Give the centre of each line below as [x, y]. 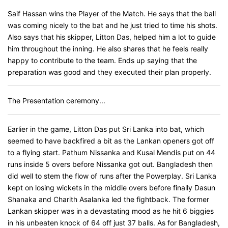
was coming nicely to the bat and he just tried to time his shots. [112, 25]
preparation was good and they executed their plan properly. [109, 72]
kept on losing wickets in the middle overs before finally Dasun [111, 188]
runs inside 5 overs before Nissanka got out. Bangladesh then [110, 164]
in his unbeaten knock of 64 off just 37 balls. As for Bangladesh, [114, 223]
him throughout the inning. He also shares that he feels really [108, 49]
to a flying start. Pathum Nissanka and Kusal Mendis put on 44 [111, 152]
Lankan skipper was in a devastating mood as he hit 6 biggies [111, 211]
